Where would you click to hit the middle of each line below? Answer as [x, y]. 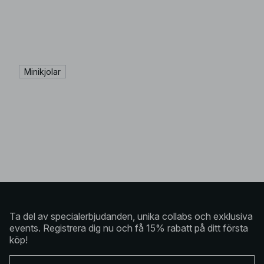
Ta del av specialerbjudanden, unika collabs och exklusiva [131, 216]
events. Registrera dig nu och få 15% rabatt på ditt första [129, 228]
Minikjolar [42, 72]
